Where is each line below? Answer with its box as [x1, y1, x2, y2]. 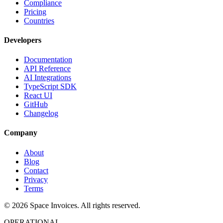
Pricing [24, 7, 46, 16]
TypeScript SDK [24, 82, 77, 91]
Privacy [24, 175, 48, 184]
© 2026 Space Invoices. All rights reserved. [4, 201, 140, 210]
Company [4, 128, 37, 137]
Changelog [24, 109, 58, 118]
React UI [24, 91, 52, 100]
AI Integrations [24, 73, 71, 82]
